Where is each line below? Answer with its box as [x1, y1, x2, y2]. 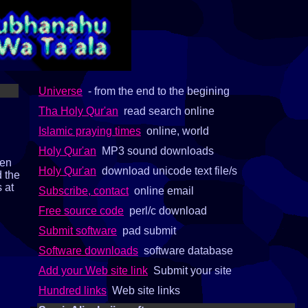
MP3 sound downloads [96, 145, 214, 157]
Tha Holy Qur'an [38, 105, 118, 117]
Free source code [38, 205, 124, 217]
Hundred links [38, 285, 107, 296]
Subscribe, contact [38, 185, 129, 197]
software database [138, 245, 233, 256]
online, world [141, 125, 209, 137]
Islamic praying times [38, 125, 141, 137]
